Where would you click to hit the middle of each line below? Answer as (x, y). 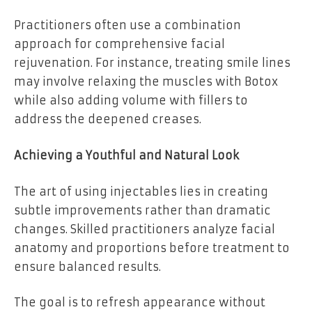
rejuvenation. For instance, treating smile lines (152, 63)
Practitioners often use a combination (127, 25)
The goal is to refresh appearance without (140, 303)
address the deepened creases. (108, 119)
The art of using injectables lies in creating (141, 191)
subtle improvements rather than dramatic (142, 210)
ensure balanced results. (87, 266)
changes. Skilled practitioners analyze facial (145, 229)
